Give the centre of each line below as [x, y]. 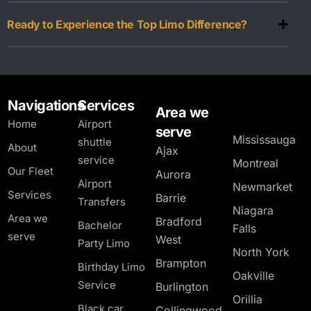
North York [261, 252]
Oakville [254, 276]
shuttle [95, 142]
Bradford [178, 222]
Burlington [182, 287]
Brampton [180, 263]
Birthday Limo [112, 267]
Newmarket [263, 187]
